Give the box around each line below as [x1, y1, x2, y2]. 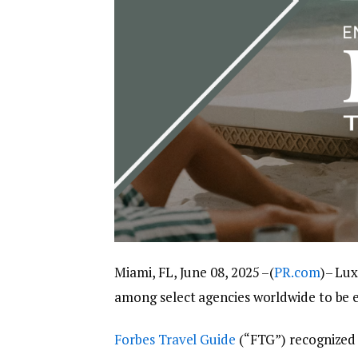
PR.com [274, 263, 320, 282]
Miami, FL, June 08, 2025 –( [114, 263, 275, 282]
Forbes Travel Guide [114, 330, 236, 349]
